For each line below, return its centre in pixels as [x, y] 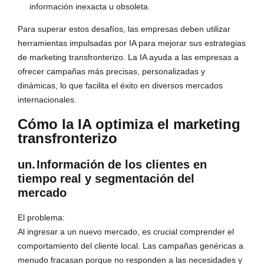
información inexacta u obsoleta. [90, 7]
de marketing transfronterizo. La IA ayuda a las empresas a [128, 57]
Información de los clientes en [122, 165]
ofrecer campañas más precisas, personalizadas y [111, 72]
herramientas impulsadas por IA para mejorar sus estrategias [132, 43]
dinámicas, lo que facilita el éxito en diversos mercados [120, 86]
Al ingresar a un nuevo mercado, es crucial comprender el [126, 232]
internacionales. [47, 100]
